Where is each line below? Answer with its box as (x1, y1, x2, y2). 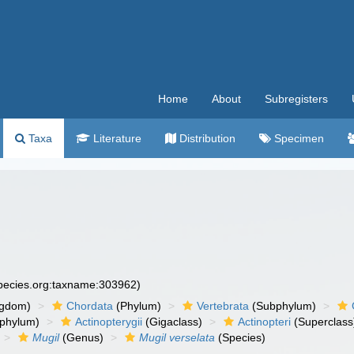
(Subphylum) (249, 299, 317, 312)
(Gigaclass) (142, 315, 203, 328)
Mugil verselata (139, 331, 216, 344)
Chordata (66, 299, 114, 312)
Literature (90, 132, 141, 145)
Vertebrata (197, 299, 250, 312)
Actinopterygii (75, 315, 143, 328)
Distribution (176, 132, 235, 145)
